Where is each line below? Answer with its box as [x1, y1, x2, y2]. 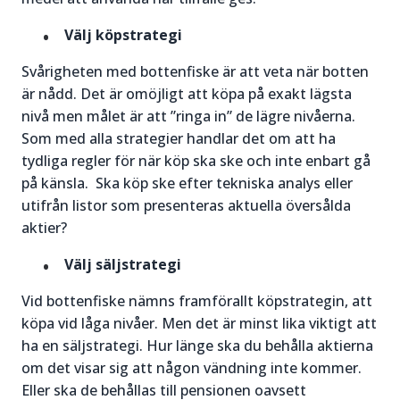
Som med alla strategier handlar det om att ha [21, 129, 336, 149]
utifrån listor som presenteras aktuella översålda [21, 196, 351, 216]
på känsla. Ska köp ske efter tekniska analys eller [21, 173, 353, 194]
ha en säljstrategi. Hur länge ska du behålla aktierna [21, 336, 373, 356]
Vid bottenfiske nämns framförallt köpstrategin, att [21, 291, 372, 312]
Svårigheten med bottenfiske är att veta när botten [21, 62, 369, 82]
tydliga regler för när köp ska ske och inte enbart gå [21, 151, 371, 171]
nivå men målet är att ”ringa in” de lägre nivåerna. [21, 106, 355, 127]
